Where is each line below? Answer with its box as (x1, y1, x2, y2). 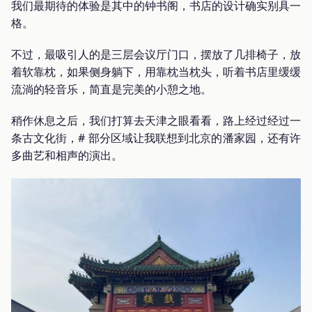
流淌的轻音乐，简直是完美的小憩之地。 (11, 81, 212, 97)
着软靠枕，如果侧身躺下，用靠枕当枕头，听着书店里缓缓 (11, 63, 301, 79)
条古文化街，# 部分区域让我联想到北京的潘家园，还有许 (11, 130, 301, 146)
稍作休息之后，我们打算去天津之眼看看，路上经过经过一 (11, 112, 301, 128)
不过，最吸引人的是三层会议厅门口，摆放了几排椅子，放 (11, 46, 301, 62)
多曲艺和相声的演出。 (11, 147, 123, 163)
